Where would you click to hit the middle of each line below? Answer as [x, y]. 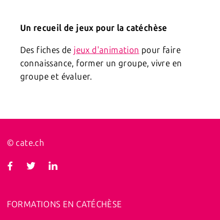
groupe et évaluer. [56, 77]
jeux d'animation [107, 50]
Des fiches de [47, 50]
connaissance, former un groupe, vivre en [101, 64]
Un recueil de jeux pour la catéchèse [94, 28]
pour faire [160, 50]
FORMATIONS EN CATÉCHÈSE [64, 205]
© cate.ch [26, 143]
